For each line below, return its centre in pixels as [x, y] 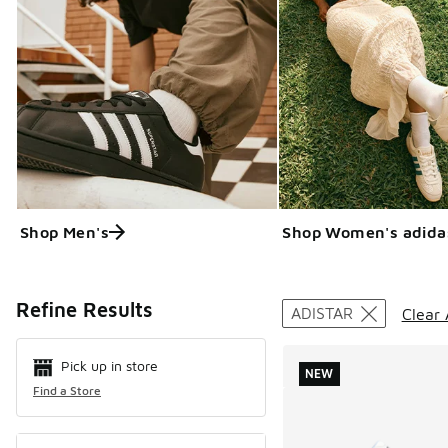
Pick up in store [109, 365]
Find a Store [67, 390]
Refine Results [84, 309]
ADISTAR [321, 313]
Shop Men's [64, 232]
